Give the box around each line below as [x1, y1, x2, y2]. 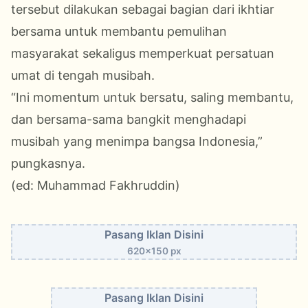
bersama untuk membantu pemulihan [11, 24, 227, 39]
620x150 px [126, 245, 181, 257]
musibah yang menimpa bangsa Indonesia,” [11, 134, 263, 149]
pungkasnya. [11, 156, 85, 171]
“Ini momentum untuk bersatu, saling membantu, [11, 90, 294, 105]
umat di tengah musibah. [11, 68, 155, 83]
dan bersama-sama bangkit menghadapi [11, 112, 246, 127]
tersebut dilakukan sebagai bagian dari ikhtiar [11, 2, 274, 17]
